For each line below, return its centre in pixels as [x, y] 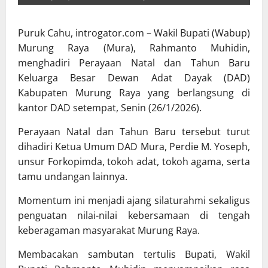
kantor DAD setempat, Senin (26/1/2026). [110, 108]
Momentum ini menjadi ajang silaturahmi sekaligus [134, 201]
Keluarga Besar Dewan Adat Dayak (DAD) [134, 78]
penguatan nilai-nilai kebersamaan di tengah [134, 216]
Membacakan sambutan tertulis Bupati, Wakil [134, 255]
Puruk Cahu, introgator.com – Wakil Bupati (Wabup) [134, 33]
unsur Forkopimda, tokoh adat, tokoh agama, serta [134, 162]
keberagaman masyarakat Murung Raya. [109, 231]
